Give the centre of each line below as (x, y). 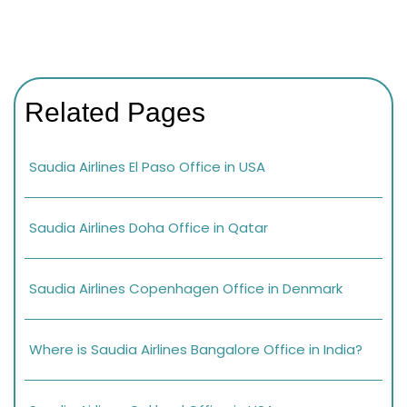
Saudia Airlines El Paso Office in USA (147, 166)
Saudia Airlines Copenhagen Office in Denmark (186, 288)
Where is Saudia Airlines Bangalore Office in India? (196, 349)
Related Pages (115, 112)
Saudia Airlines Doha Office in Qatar (149, 227)
